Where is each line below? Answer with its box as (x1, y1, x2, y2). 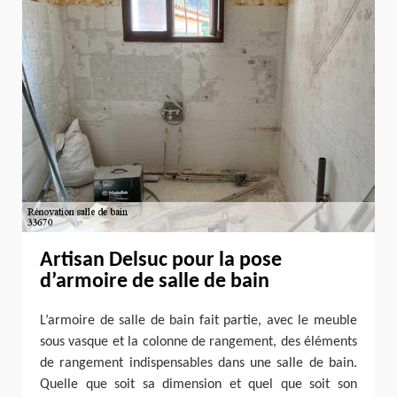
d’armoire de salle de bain (40, 271, 269, 293)
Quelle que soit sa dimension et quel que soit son (40, 378, 357, 393)
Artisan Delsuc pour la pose (40, 250, 282, 272)
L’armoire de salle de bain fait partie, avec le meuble (40, 314, 357, 329)
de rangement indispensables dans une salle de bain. (40, 356, 357, 371)
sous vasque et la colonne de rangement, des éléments (40, 335, 357, 350)
